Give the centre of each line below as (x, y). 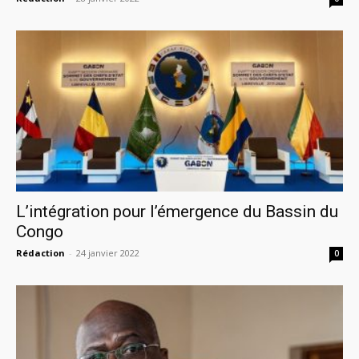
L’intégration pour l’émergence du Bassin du (177, 212)
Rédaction (40, 253)
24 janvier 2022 (108, 253)
